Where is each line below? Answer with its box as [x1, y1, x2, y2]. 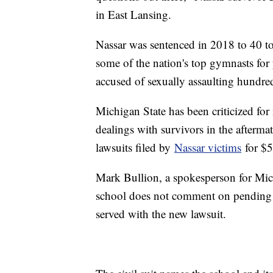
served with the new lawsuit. [96, 206, 226, 222]
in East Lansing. [96, 7, 171, 23]
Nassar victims [174, 140, 241, 155]
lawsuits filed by [96, 140, 174, 155]
